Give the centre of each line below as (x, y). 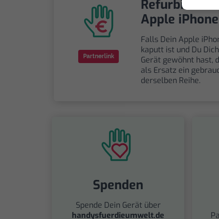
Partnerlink (99, 56)
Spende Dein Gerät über (118, 205)
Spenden (118, 185)
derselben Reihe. (170, 81)
